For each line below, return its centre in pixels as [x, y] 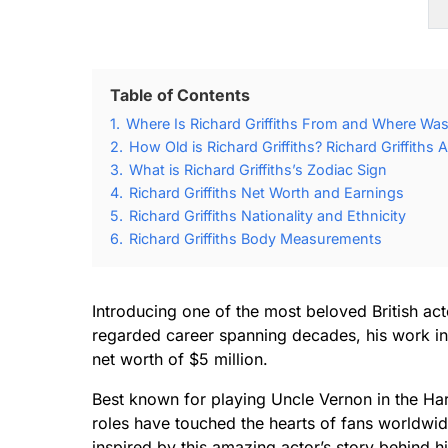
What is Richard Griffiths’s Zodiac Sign [258, 169]
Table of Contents [180, 95]
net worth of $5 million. [180, 359]
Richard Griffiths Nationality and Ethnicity [267, 215]
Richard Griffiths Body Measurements [255, 238]
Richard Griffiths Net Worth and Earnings [266, 192]
